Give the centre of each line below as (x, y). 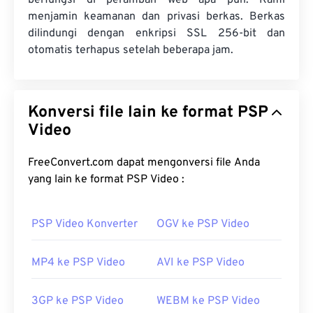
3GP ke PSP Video (78, 301)
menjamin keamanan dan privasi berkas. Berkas (156, 17)
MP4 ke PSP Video (78, 263)
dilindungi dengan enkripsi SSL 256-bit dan (156, 34)
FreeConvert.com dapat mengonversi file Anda (144, 163)
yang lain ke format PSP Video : (155, 180)
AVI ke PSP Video (201, 263)
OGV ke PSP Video (203, 225)
